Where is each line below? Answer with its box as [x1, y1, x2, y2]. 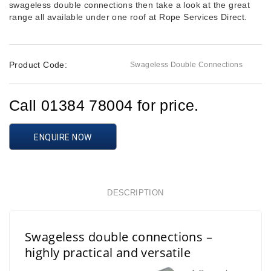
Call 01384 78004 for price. [9, 97, 199, 114]
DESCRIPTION [107, 188, 164, 198]
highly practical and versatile [25, 244, 191, 261]
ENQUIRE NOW [34, 132, 92, 143]
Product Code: [9, 60, 68, 70]
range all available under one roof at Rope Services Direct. [9, 12, 247, 22]
